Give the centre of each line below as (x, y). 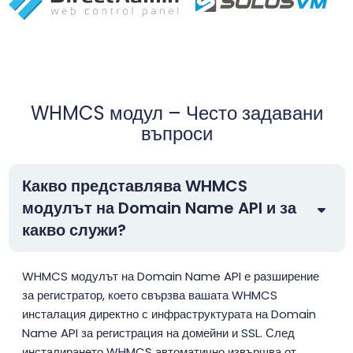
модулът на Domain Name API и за (159, 208)
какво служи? (74, 230)
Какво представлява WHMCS (135, 186)
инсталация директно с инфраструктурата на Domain (169, 314)
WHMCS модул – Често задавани (176, 113)
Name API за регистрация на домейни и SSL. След (158, 333)
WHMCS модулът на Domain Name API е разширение (171, 277)
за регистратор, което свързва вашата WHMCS (150, 295)
